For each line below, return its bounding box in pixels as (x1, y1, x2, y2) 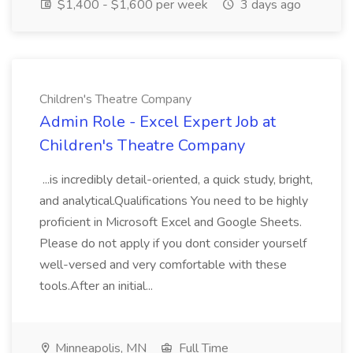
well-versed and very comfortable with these (39, 256, 287, 273)
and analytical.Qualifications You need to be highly (39, 192, 308, 210)
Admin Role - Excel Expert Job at (39, 111, 276, 132)
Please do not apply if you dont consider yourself (39, 235, 307, 252)
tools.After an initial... (39, 277, 156, 295)
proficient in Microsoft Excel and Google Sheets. (39, 214, 302, 231)
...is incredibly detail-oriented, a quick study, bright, (39, 171, 313, 188)
